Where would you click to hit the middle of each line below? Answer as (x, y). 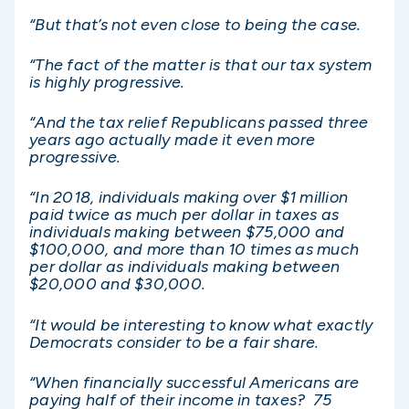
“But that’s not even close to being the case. (195, 24)
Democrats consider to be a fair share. (174, 342)
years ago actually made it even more (172, 140)
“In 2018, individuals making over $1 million (189, 198)
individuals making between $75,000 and (187, 232)
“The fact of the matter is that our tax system (201, 65)
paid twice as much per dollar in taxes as (184, 215)
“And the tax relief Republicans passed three (199, 123)
